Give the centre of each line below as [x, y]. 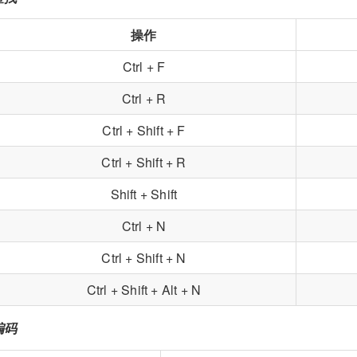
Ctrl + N [144, 226]
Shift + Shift [144, 194]
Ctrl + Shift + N [144, 258]
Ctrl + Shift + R [144, 163]
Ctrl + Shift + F [144, 131]
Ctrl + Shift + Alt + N [144, 290]
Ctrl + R [144, 99]
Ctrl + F [144, 67]
